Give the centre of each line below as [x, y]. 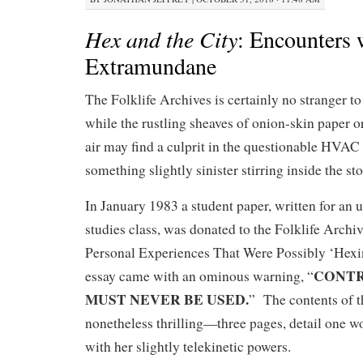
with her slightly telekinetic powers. [188, 346]
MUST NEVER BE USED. [167, 299]
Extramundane [151, 66]
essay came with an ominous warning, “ [199, 276]
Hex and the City [161, 39]
